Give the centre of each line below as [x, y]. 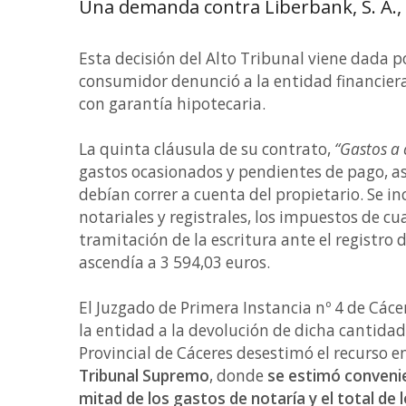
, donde [238, 375]
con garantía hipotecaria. [172, 103]
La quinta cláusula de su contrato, [205, 149]
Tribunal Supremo [144, 375]
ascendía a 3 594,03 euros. [174, 262]
